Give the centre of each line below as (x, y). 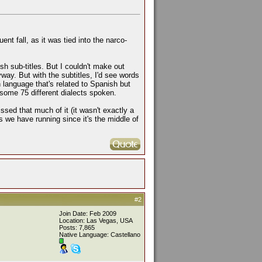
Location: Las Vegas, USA (96, 220)
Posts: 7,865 (77, 227)
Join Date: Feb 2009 (88, 213)
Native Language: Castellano (100, 235)
